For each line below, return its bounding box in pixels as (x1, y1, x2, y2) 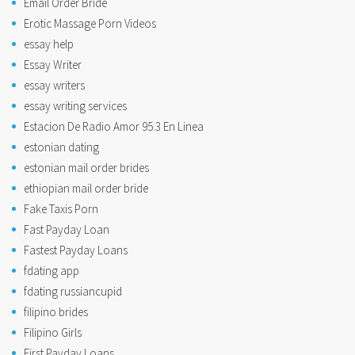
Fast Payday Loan (24, 222, 109, 238)
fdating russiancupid (24, 284, 122, 300)
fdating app (24, 263, 79, 279)
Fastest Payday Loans (24, 242, 128, 258)
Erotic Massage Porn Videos (24, 16, 156, 32)
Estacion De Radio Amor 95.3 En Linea (24, 119, 204, 135)
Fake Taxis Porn (24, 201, 98, 217)
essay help (24, 36, 74, 52)
